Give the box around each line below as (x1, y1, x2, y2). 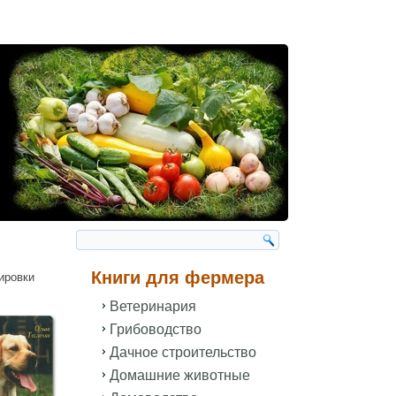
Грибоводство (110, 322, 202, 337)
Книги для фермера (91, 268, 264, 287)
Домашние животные (110, 368, 250, 383)
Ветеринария (110, 299, 196, 314)
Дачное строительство (110, 345, 256, 360)
